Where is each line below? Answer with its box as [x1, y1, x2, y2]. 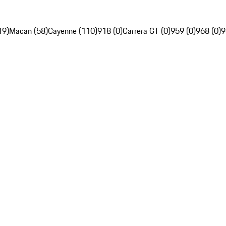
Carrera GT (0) [123, 25, 171, 37]
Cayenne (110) [48, 25, 97, 37]
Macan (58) [9, 25, 48, 37]
